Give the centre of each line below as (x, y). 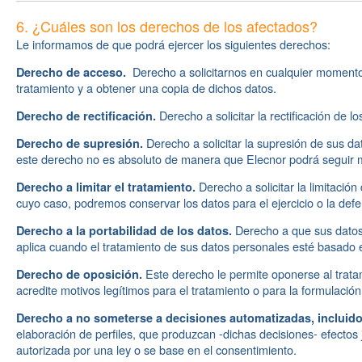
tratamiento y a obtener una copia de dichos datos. (146, 88)
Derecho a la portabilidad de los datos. (124, 230)
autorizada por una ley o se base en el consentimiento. (156, 349)
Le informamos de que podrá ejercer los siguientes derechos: (173, 44)
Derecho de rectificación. (86, 116)
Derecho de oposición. (79, 274)
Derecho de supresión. (80, 143)
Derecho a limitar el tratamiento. (106, 187)
